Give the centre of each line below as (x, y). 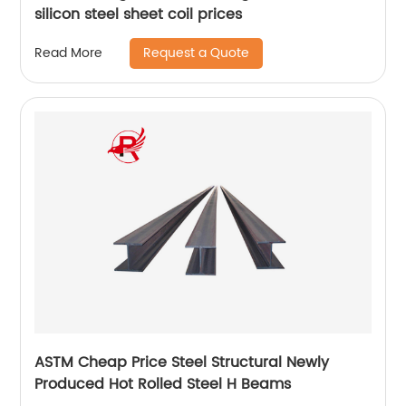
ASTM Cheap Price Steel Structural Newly (182, 362)
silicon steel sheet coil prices (139, 14)
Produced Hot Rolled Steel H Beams (163, 384)
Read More (69, 53)
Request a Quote (197, 53)
